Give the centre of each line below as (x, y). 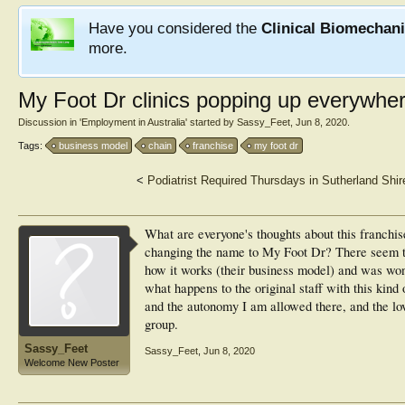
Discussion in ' (50, 122)
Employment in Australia (133, 122)
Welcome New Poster (72, 363)
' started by (211, 122)
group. (161, 324)
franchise (213, 146)
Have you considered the (175, 28)
